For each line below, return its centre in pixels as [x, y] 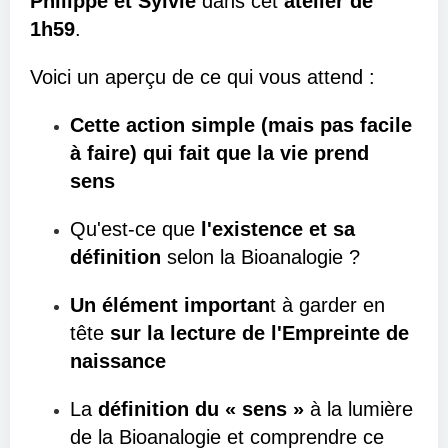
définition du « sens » [201, 409]
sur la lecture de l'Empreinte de [259, 333]
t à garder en [327, 305]
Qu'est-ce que [132, 229]
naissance [118, 361]
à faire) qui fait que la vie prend [219, 153]
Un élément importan [170, 305]
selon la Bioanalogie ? [263, 257]
